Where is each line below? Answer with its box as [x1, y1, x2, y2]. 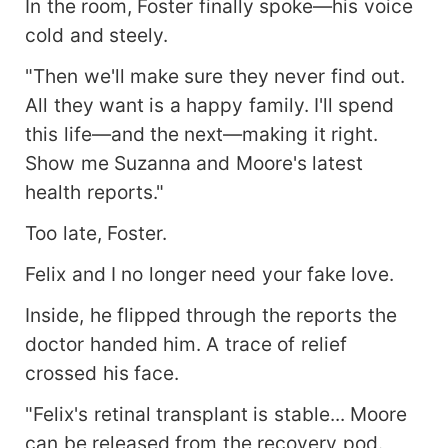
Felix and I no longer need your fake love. [25, 262, 395, 287]
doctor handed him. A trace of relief [25, 332, 347, 357]
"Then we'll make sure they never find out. [25, 64, 406, 89]
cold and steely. [25, 23, 168, 48]
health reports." [25, 180, 164, 205]
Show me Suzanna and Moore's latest [25, 151, 364, 176]
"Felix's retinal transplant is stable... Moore [25, 402, 408, 427]
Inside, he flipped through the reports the [25, 303, 397, 328]
